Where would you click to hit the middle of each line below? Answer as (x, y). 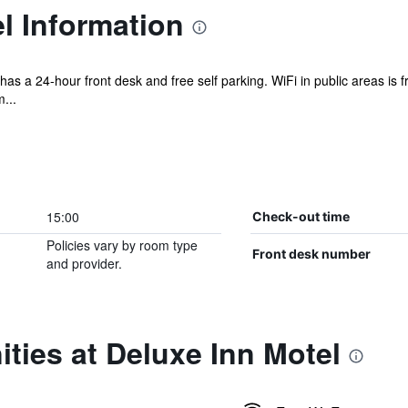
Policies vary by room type (122, 245)
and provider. (84, 263)
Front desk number (311, 254)
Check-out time (301, 216)
